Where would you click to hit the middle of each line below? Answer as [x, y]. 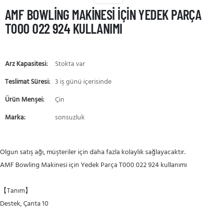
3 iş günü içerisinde [83, 82]
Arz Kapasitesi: [26, 64]
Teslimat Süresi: [28, 82]
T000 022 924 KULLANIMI [64, 28]
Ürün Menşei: [25, 100]
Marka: [15, 118]
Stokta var [70, 64]
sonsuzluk [70, 118]
